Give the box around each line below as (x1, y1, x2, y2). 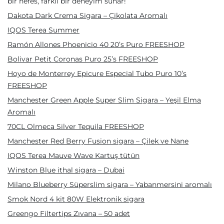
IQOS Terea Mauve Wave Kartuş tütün (7, 151, 139, 160)
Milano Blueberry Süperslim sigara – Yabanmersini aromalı (7, 180, 212, 189)
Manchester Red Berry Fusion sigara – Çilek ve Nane (7, 136, 188, 145)
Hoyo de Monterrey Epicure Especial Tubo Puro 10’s (7, 69, 186, 78)
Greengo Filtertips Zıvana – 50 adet (7, 209, 130, 218)
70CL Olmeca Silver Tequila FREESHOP (7, 122, 144, 131)
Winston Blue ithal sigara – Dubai (7, 165, 124, 174)
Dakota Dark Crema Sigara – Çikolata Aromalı (7, 11, 167, 20)
